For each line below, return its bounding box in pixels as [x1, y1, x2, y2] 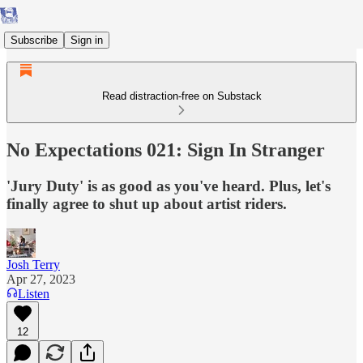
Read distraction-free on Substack [101, 90, 262, 102]
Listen [18, 286, 49, 301]
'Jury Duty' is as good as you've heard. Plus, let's [6, 177, 331, 194]
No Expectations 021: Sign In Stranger [6, 139, 325, 160]
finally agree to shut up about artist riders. [6, 194, 287, 212]
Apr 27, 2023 [6, 271, 75, 286]
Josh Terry [6, 257, 60, 271]
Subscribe [11, 33, 58, 46]
